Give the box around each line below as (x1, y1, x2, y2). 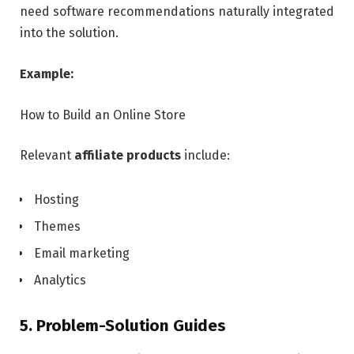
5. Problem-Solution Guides (20, 316, 226, 336)
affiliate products (71, 148, 181, 164)
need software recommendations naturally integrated (20, 4, 334, 20)
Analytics (34, 273, 86, 288)
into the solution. (20, 25, 119, 41)
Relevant (20, 148, 71, 164)
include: (181, 148, 230, 164)
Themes (34, 219, 81, 235)
